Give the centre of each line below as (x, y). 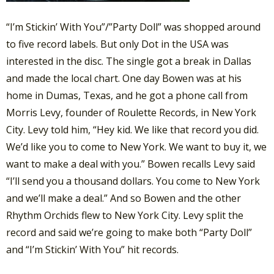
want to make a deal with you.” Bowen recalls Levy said (131, 164)
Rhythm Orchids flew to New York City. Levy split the (125, 215)
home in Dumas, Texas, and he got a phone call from (127, 95)
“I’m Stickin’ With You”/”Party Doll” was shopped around (133, 27)
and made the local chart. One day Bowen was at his (124, 78)
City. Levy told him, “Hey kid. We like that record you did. (132, 129)
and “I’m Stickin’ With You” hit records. (92, 249)
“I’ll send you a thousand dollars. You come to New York (133, 181)
